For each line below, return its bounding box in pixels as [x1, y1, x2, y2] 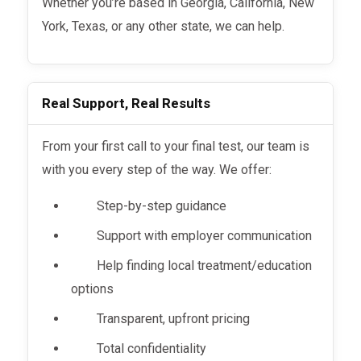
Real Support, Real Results [42, 95, 211, 112]
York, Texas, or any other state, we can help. [42, 18, 285, 34]
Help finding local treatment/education [97, 257, 313, 273]
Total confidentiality [97, 340, 207, 356]
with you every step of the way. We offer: [42, 161, 272, 177]
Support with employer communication [97, 227, 313, 243]
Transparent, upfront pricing [97, 310, 251, 326]
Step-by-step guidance [97, 197, 227, 214]
